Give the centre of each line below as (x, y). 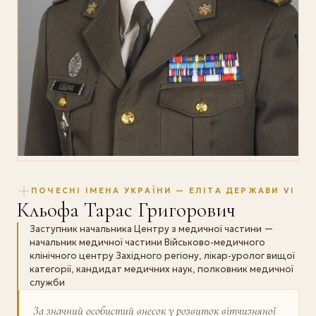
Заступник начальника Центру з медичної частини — (152, 229)
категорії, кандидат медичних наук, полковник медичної (162, 269)
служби (47, 282)
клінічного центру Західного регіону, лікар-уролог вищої (162, 255)
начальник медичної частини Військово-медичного (147, 242)
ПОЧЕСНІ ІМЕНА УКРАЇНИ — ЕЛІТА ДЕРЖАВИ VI (163, 191)
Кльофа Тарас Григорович (126, 209)
